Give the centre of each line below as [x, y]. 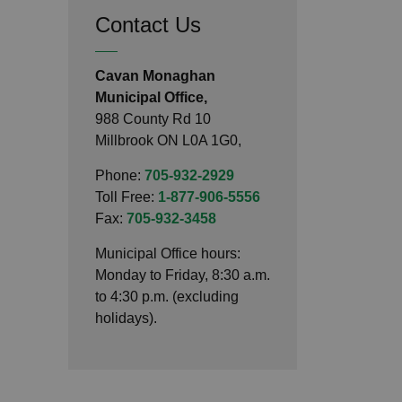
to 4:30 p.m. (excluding [167, 296]
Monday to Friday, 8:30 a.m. [183, 275]
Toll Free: [127, 197]
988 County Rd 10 [153, 118]
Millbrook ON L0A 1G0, [168, 140]
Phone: [120, 175]
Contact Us [148, 24]
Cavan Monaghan [155, 75]
